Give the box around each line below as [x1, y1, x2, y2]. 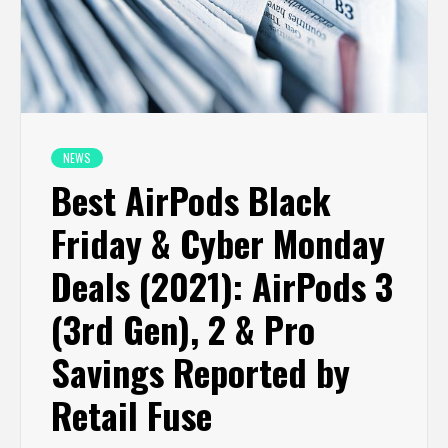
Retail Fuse [51, 387, 212, 441]
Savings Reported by [51, 344, 350, 398]
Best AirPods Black [51, 172, 331, 226]
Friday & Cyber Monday [51, 215, 385, 269]
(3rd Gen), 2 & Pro [51, 301, 315, 355]
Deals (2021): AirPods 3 [51, 258, 393, 312]
